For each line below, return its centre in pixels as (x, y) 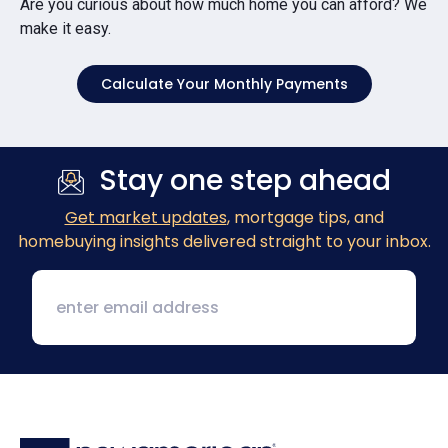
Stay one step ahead (244, 180)
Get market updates (145, 217)
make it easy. (65, 28)
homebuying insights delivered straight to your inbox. (224, 241)
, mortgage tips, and (305, 217)
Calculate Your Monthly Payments (224, 83)
